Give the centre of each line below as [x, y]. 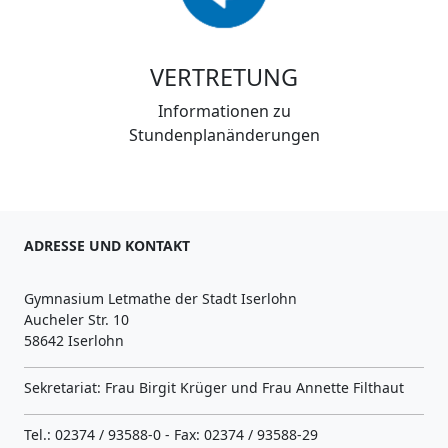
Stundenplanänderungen [224, 134]
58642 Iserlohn [74, 340]
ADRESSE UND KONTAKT [107, 245]
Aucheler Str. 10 [76, 319]
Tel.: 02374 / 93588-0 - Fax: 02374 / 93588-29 [171, 434]
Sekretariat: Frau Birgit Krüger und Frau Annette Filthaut [214, 387]
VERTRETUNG [224, 76]
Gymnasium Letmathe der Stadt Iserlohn [160, 298]
